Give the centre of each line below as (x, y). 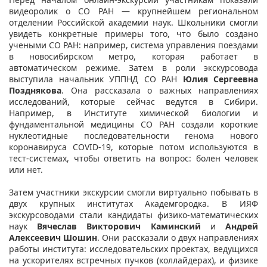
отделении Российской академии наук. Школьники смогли (133, 22)
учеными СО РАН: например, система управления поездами (133, 45)
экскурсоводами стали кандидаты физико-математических (133, 215)
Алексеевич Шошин (53, 237)
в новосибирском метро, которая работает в (133, 56)
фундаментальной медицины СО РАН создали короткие (133, 124)
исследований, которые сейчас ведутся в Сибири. (133, 101)
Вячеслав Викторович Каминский (119, 226)
